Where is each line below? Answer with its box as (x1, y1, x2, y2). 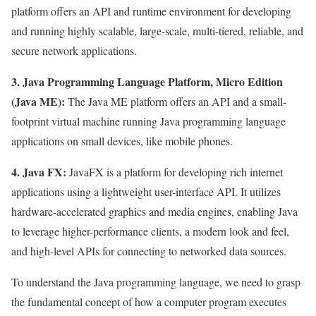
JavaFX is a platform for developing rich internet (66, 164, 283, 180)
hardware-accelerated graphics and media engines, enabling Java (11, 204, 298, 219)
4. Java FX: (11, 164, 66, 181)
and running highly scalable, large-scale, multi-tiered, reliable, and (11, 23, 303, 39)
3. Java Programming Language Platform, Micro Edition (11, 73, 283, 90)
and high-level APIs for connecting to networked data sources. (11, 243, 286, 259)
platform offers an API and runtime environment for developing (11, 4, 291, 19)
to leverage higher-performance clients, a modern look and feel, (11, 224, 289, 239)
